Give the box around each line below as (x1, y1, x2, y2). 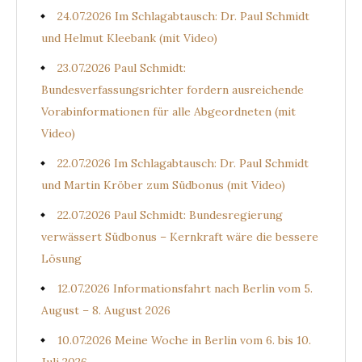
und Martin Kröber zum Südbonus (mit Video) (41, 178, 285, 192)
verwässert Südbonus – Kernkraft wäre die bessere (41, 229, 318, 244)
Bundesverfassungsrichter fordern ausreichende (41, 82, 304, 97)
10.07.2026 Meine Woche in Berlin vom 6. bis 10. (57, 333, 311, 347)
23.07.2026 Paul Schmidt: (57, 61, 186, 75)
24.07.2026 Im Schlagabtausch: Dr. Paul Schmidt (57, 9, 309, 23)
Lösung (41, 251, 82, 266)
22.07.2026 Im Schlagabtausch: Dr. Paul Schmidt (57, 156, 309, 170)
